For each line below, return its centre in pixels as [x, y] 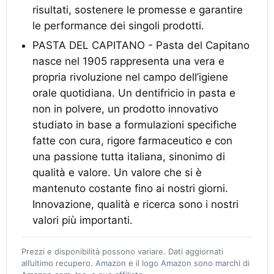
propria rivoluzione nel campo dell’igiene [130, 77]
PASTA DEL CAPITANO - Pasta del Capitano [141, 45]
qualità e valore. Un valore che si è [117, 172]
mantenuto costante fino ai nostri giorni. [130, 188]
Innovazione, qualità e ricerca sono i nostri [135, 204]
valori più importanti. [83, 220]
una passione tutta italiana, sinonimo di [129, 157]
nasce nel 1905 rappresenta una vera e [128, 61]
